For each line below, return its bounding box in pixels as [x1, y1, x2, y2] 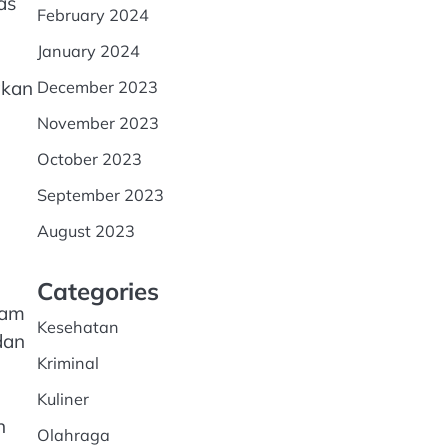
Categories [36, 276, 159, 306]
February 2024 [36, 5, 149, 25]
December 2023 [36, 77, 158, 97]
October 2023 [36, 149, 142, 169]
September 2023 [36, 185, 164, 205]
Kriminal [36, 353, 99, 373]
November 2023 [36, 113, 159, 133]
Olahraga [36, 425, 110, 445]
